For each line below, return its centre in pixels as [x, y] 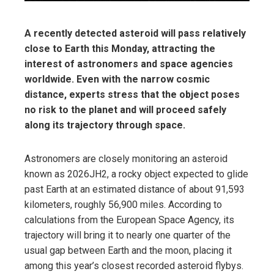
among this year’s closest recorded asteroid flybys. [134, 265]
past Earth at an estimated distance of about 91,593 [135, 189]
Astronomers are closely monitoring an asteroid [126, 158]
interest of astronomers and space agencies [129, 64]
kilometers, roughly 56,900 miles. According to [123, 204]
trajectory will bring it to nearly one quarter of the [128, 235]
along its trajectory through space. [105, 125]
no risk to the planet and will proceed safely [125, 109]
